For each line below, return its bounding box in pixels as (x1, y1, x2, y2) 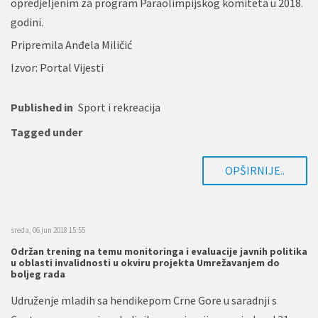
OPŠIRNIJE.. (225, 163, 285, 177)
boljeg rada (11, 267, 65, 280)
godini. (11, 14, 43, 29)
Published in (11, 99, 73, 114)
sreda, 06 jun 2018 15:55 (11, 224, 85, 235)
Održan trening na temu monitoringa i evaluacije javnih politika (11, 244, 307, 258)
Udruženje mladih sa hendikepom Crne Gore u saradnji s (11, 292, 277, 307)
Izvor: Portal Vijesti (11, 60, 104, 75)
